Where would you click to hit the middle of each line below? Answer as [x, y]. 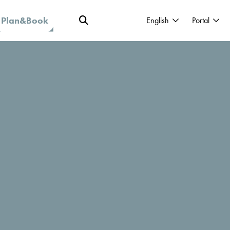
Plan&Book [25, 20]
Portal [201, 20]
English [158, 20]
